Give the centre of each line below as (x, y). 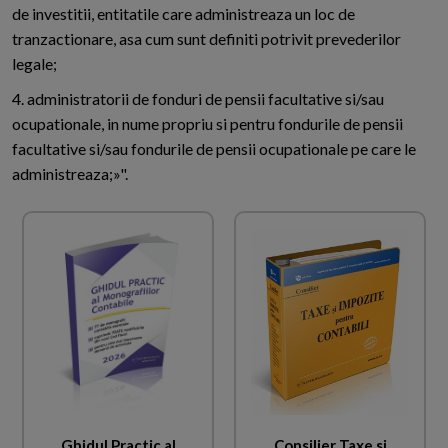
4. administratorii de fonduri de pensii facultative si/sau (198, 99)
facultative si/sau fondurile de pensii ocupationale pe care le (214, 149)
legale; (34, 64)
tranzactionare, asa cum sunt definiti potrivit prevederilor (206, 39)
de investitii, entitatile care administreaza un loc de (183, 14)
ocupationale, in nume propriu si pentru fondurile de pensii (207, 124)
